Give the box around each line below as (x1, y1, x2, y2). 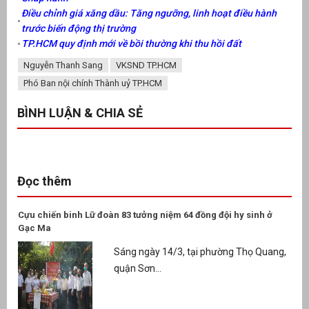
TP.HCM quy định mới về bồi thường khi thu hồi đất (21, 37, 241, 49)
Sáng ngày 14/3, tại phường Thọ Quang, (113, 246, 286, 258)
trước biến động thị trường (21, 22, 136, 34)
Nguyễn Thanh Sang (23, 59, 103, 70)
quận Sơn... (113, 263, 161, 275)
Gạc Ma (18, 222, 51, 233)
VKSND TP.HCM (116, 59, 177, 70)
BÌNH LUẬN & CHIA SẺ (17, 105, 143, 120)
